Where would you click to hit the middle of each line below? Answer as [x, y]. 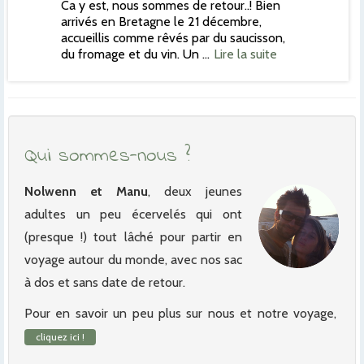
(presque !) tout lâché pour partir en [133, 237]
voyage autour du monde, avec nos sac [133, 260]
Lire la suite [246, 54]
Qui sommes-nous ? [107, 156]
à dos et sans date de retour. [105, 282]
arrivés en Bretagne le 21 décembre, [162, 22]
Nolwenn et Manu [86, 191]
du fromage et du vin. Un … [136, 54]
